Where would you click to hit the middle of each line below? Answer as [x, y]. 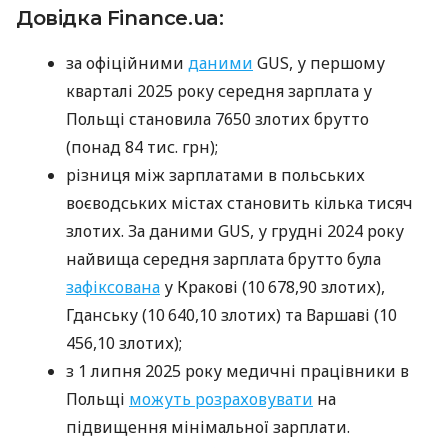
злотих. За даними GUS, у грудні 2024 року [235, 231]
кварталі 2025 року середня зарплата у [219, 91]
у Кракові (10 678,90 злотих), [272, 287]
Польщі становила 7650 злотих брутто [217, 119]
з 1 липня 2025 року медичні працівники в [237, 371]
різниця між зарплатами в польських [215, 175]
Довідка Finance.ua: [120, 18]
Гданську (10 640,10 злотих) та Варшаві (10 [233, 315]
